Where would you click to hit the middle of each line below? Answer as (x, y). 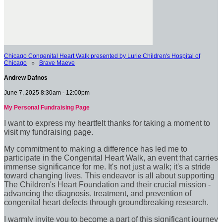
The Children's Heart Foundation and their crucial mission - (107, 184)
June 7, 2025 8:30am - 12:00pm (47, 92)
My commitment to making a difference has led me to (96, 149)
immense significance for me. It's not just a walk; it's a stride (107, 166)
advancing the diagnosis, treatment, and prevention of (98, 193)
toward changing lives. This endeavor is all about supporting (109, 175)
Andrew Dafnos (26, 78)
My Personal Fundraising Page (47, 107)
